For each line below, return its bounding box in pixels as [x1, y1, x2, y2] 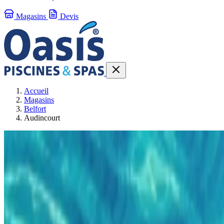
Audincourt [24, 113, 60, 122]
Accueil [24, 86, 48, 95]
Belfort [24, 104, 46, 113]
